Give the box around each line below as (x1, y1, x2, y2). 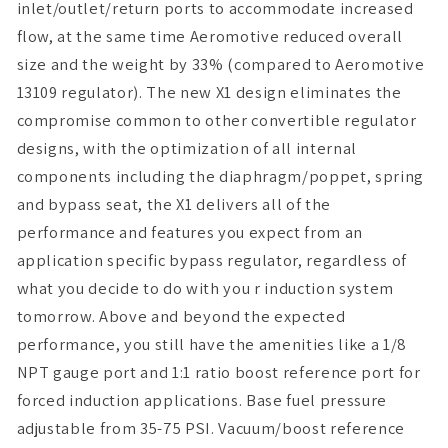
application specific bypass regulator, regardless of (16, 248, 407, 271)
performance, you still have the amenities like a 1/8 (16, 332, 407, 355)
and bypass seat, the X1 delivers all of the (16, 192, 331, 215)
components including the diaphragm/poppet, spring (16, 164, 424, 187)
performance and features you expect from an (16, 220, 363, 243)
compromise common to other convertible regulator (16, 108, 417, 131)
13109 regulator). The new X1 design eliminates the (16, 80, 402, 103)
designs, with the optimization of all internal (16, 136, 357, 159)
